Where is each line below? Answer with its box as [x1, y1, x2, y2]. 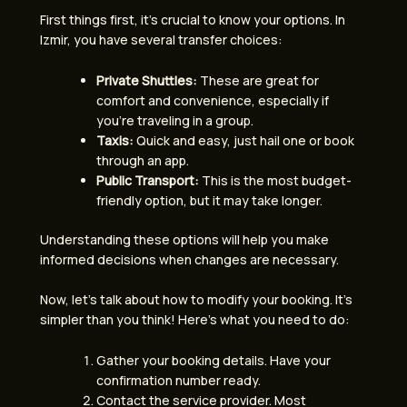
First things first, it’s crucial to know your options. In [40, 11, 345, 29]
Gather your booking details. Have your [96, 351, 331, 369]
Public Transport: [96, 171, 199, 189]
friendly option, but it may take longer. [96, 191, 323, 209]
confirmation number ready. [96, 371, 261, 389]
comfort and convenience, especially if [96, 91, 329, 109]
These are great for [197, 71, 319, 89]
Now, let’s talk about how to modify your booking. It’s [40, 291, 352, 309]
